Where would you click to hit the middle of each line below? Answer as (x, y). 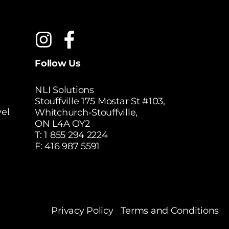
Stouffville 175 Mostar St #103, (100, 101)
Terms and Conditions (170, 211)
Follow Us (58, 64)
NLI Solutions (64, 90)
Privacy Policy (82, 211)
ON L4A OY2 (62, 124)
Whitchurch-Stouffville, (86, 113)
